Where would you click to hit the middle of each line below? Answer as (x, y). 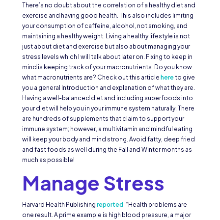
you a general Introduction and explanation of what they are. (108, 88)
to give (184, 78)
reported (110, 205)
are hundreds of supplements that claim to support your (103, 119)
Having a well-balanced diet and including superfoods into (107, 98)
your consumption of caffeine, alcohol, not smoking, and (105, 26)
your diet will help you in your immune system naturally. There (108, 109)
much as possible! (49, 160)
